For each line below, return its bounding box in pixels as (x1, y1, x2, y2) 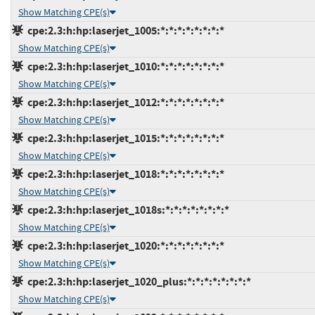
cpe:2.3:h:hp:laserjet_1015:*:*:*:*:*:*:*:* (23, 130, 224, 146)
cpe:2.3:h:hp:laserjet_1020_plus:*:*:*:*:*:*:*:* (23, 274, 251, 289)
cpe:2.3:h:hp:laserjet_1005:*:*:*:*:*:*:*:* (23, 22, 224, 38)
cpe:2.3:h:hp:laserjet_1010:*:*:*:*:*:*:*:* (23, 58, 224, 74)
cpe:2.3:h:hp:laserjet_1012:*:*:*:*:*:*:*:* (23, 94, 224, 110)
